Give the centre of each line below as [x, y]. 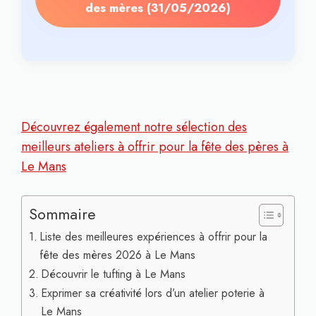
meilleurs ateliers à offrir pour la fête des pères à [155, 147]
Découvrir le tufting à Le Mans [114, 274]
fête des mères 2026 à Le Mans [118, 255]
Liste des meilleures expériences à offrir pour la [154, 237]
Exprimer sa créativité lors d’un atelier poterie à [153, 293]
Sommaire [62, 214]
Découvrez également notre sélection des [134, 127]
